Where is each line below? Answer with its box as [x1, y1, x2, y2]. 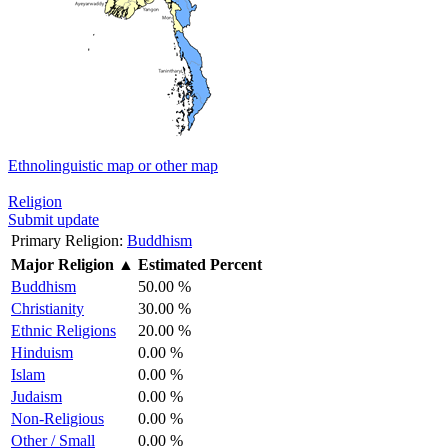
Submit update [8, 210, 99, 228]
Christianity [11, 299, 84, 317]
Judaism [11, 387, 62, 405]
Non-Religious [11, 409, 104, 427]
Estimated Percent [138, 255, 262, 273]
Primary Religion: [11, 231, 123, 249]
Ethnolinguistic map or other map [8, 156, 218, 174]
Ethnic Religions [11, 321, 116, 339]
